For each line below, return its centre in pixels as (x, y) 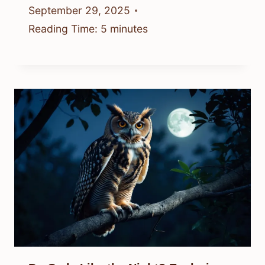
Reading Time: (63, 29)
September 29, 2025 (79, 11)
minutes (129, 29)
